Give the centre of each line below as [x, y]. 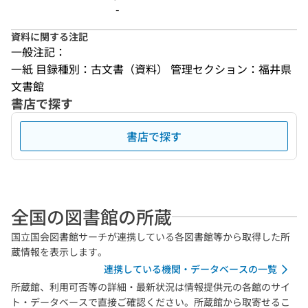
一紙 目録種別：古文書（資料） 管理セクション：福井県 [151, 69]
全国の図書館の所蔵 [91, 216]
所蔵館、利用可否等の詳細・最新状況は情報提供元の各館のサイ [151, 287]
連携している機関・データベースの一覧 [190, 269]
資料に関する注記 [49, 36]
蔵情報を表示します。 [59, 252]
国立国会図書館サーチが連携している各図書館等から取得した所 [151, 236]
